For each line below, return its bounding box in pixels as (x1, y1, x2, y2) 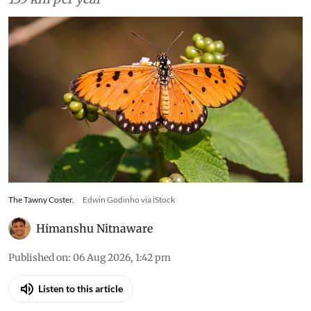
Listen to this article (38, 283, 123, 295)
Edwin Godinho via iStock (83, 194, 175, 205)
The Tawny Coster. (8, 194, 74, 205)
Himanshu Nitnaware (36, 221, 153, 235)
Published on (8, 251, 68, 264)
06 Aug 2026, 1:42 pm (73, 251, 171, 264)
